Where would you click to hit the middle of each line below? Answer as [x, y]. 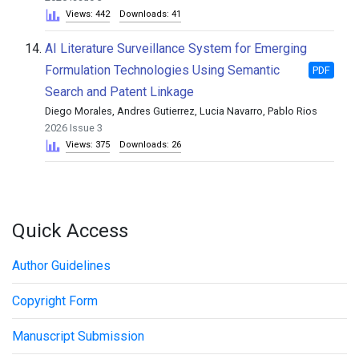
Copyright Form [55, 301]
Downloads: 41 [150, 14]
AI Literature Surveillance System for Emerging [176, 48]
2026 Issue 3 [74, 128]
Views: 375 [88, 145]
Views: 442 [88, 14]
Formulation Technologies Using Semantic [162, 70]
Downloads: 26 [150, 145]
